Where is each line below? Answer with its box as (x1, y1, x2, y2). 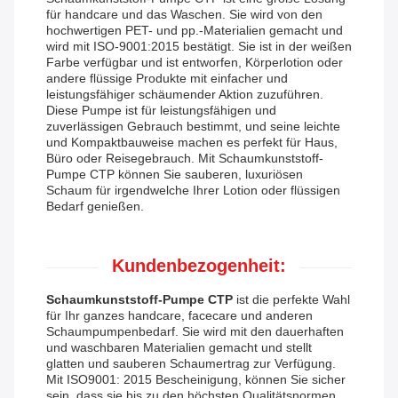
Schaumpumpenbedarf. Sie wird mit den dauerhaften (46, 324, 344, 339)
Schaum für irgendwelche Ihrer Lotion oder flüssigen (46, 183, 340, 198)
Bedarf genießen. (46, 199, 144, 214)
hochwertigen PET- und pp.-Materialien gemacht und (46, 23, 343, 38)
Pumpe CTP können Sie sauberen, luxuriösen (46, 167, 303, 182)
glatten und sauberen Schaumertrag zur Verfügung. (46, 356, 336, 371)
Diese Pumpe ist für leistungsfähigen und (46, 103, 276, 118)
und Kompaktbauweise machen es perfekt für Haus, (46, 135, 338, 150)
